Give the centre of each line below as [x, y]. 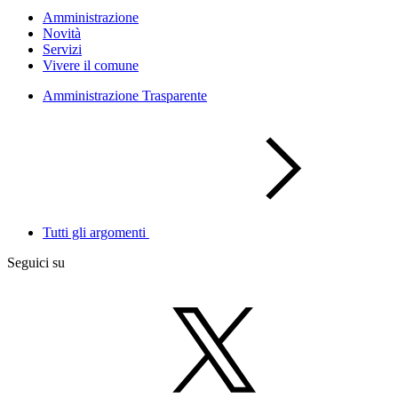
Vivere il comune [91, 65]
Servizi [62, 49]
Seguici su [36, 263]
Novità [62, 33]
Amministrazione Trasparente [125, 96]
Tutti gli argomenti [96, 232]
